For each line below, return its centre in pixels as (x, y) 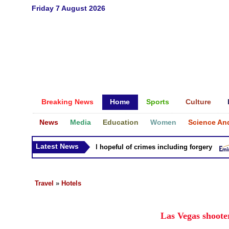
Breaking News (67, 102)
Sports (158, 102)
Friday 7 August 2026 (68, 8)
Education (121, 122)
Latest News (57, 146)
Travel (44, 183)
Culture (198, 102)
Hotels (71, 183)
